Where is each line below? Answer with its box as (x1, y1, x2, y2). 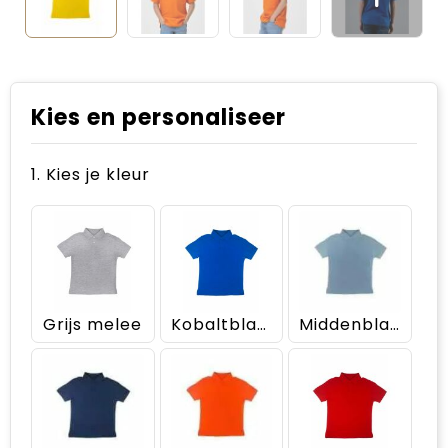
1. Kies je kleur (31, 163, 150, 186)
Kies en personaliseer (31, 102, 286, 133)
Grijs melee (43, 312, 143, 336)
